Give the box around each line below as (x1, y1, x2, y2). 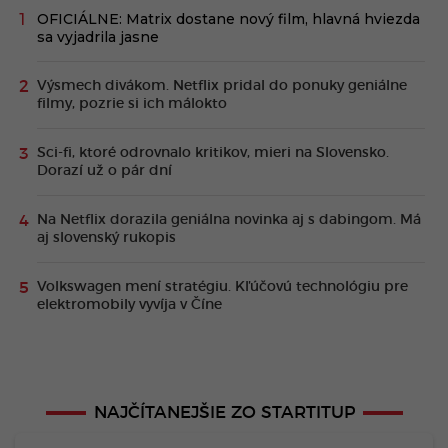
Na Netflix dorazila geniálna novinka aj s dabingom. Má (37, 213, 421, 228)
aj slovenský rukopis (37, 231, 176, 246)
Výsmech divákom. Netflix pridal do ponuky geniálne (37, 79, 407, 94)
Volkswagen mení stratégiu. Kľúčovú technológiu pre (37, 280, 408, 295)
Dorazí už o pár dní (37, 164, 172, 179)
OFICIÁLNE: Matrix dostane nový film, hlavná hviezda (37, 10, 420, 29)
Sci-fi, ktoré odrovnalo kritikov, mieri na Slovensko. (37, 146, 389, 161)
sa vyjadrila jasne (37, 28, 159, 47)
